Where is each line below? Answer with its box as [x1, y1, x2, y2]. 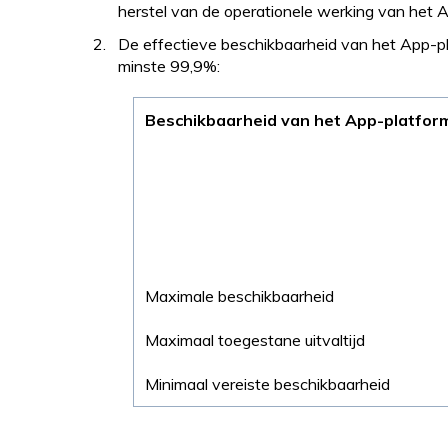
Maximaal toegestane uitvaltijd [145, 329, 366, 350]
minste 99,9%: [117, 55, 220, 76]
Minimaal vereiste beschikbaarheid [145, 373, 391, 394]
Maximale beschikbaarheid [145, 285, 335, 306]
